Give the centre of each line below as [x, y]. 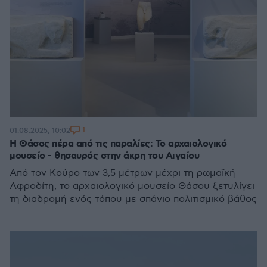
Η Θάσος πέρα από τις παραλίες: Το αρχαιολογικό [118, 144]
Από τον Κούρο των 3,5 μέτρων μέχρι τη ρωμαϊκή [122, 173]
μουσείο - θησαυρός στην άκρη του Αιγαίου [104, 156]
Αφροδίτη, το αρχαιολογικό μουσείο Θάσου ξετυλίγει [132, 186]
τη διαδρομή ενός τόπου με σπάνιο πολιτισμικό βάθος [133, 199]
